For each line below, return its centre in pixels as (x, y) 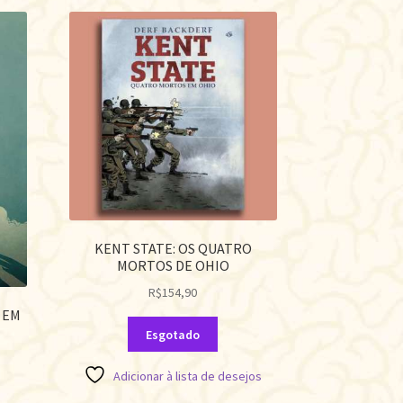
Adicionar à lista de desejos (188, 376)
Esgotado (173, 334)
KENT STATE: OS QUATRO (173, 249)
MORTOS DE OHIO (173, 266)
